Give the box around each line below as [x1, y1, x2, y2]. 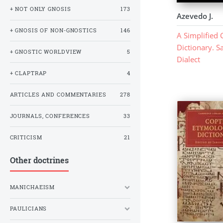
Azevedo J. [176, 10, 213, 21]
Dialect [176, 54, 200, 65]
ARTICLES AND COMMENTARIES [9, 91, 107, 98]
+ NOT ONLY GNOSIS [9, 5, 71, 13]
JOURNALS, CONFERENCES [9, 112, 91, 119]
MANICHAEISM [9, 184, 55, 191]
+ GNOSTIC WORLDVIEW [9, 48, 82, 55]
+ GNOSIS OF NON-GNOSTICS [9, 27, 97, 34]
